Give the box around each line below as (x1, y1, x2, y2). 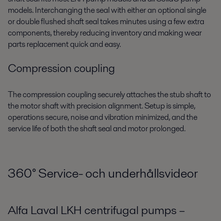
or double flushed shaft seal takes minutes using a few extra (8, 16, 204, 28)
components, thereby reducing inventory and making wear (8, 27, 202, 39)
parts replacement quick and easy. (8, 38, 122, 50)
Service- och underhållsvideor (36, 164, 198, 182)
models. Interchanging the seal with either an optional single (8, 4, 206, 16)
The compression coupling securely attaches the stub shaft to (8, 88, 211, 100)
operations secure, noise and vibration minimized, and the (8, 111, 197, 123)
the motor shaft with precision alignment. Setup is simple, (8, 100, 195, 111)
